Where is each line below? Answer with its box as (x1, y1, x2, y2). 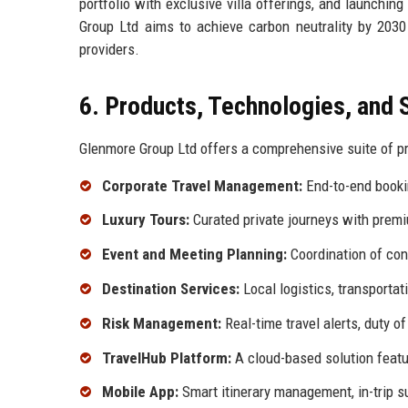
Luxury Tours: (102, 210, 189, 229)
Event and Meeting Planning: (102, 245, 287, 264)
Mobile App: (102, 382, 178, 402)
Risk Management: (102, 313, 221, 332)
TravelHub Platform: (102, 348, 231, 367)
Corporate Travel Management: (102, 176, 302, 195)
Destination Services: (102, 280, 240, 299)
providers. (79, 39, 139, 58)
